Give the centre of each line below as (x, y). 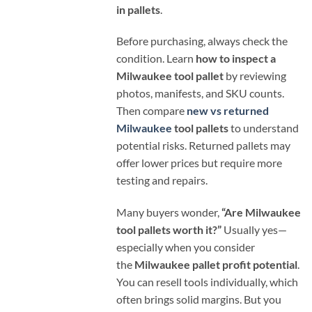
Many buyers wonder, (169, 212)
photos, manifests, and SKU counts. (200, 93)
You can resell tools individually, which (207, 282)
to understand (264, 128)
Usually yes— (254, 230)
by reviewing (255, 76)
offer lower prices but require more (199, 163)
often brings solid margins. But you (199, 299)
